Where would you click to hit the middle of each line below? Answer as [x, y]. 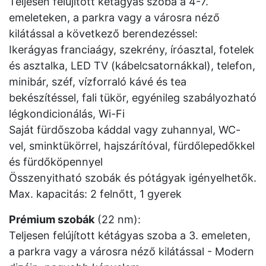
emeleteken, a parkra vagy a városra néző [114, 18]
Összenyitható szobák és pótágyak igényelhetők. [133, 178]
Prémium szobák [52, 219]
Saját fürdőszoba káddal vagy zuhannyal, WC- [125, 130]
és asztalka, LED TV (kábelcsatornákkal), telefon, [132, 66]
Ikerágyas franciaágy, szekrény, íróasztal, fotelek [132, 50]
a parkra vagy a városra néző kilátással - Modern [132, 251]
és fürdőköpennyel [56, 162]
